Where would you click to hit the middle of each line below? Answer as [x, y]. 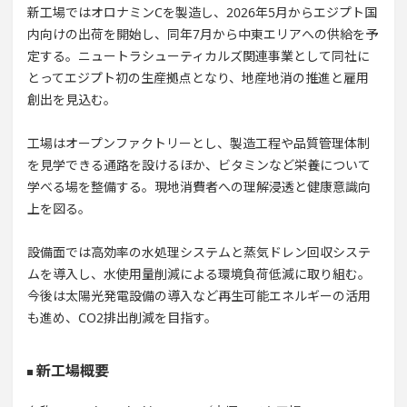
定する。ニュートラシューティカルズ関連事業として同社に [199, 56]
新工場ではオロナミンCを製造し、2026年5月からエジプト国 [202, 12]
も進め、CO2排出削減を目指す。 [122, 318]
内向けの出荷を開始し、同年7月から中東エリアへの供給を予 [203, 34]
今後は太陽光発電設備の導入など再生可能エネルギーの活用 [199, 296]
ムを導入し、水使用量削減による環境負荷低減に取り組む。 [199, 274]
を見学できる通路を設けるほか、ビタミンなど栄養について [199, 165]
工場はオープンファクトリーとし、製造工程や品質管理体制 [199, 143]
